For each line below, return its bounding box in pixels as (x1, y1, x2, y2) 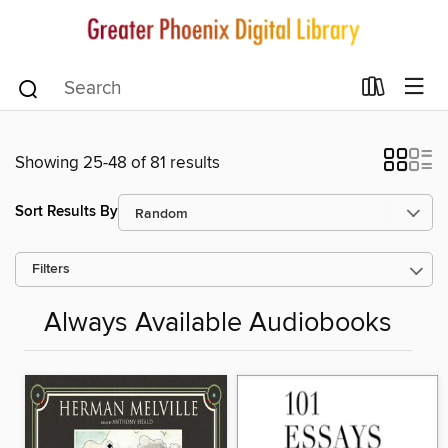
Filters (32, 260, 70, 278)
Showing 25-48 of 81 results (15, 151, 220, 174)
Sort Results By (15, 202, 118, 222)
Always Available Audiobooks (44, 306, 392, 340)
